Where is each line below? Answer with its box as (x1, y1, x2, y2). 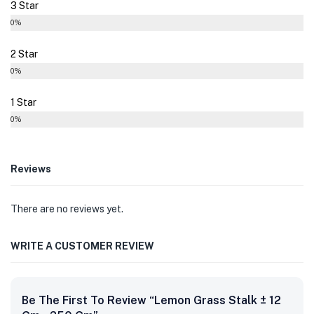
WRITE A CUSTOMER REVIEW (11, 240, 154, 252)
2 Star (11, 48, 38, 60)
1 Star (11, 96, 36, 108)
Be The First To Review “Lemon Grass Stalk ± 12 (22, 293, 281, 307)
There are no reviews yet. (11, 203, 123, 214)
